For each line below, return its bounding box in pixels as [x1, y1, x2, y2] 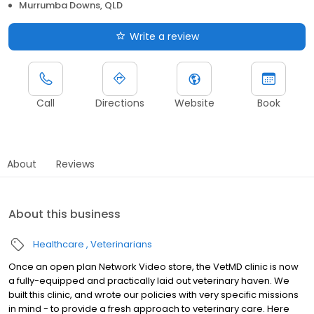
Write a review [129, 29, 199, 43]
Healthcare [33, 237, 84, 251]
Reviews [56, 156, 95, 171]
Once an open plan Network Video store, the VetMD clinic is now [8, 259, 299, 273]
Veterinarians [90, 237, 152, 251]
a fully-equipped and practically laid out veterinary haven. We [8, 273, 289, 287]
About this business [8, 205, 121, 222]
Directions [95, 95, 144, 110]
